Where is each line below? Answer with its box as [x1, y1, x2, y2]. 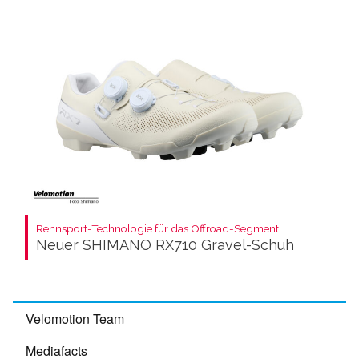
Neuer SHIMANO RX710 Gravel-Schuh [36, 236, 294, 253]
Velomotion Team [26, 309, 124, 328]
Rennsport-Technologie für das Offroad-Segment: [36, 221, 281, 235]
